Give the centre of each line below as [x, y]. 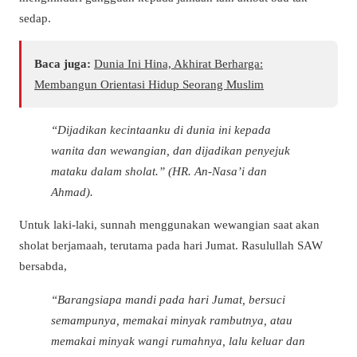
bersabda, [43, 266]
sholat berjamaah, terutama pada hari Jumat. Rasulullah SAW [171, 245]
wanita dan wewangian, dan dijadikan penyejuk [171, 151]
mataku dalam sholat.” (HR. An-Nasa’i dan [159, 171]
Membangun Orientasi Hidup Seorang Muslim [149, 84]
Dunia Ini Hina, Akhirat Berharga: [178, 64]
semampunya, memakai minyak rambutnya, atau [172, 320]
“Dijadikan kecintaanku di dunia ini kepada [161, 130]
